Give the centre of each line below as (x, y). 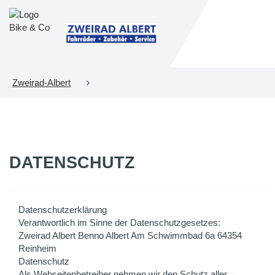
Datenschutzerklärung (63, 210)
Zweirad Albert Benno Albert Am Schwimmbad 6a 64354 (130, 235)
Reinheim (37, 248)
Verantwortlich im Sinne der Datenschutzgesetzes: (119, 223)
